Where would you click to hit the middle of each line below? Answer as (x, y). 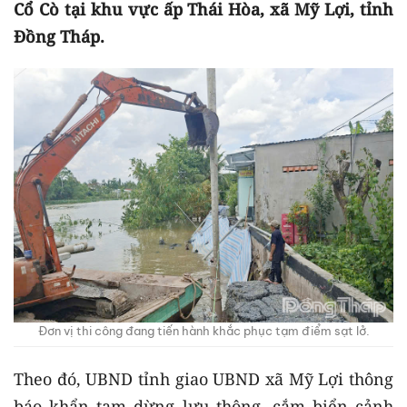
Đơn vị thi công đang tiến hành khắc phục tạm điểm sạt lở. (203, 331)
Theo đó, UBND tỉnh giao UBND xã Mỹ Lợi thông (203, 379)
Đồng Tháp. (59, 36)
